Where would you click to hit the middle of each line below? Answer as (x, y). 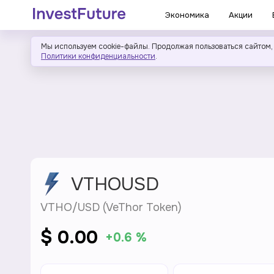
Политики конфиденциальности (98, 56)
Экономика (187, 15)
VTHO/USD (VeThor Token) (111, 207)
